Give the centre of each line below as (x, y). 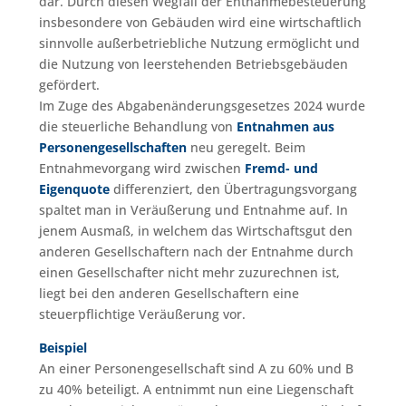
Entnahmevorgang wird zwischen (141, 169)
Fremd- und (281, 169)
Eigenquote (74, 189)
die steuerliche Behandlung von (137, 127)
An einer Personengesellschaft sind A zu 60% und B (196, 369)
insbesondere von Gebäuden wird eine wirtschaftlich (200, 23)
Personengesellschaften (112, 148)
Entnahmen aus (285, 127)
